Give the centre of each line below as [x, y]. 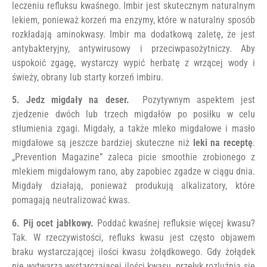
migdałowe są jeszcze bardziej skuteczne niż [101, 143]
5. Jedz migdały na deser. [71, 100]
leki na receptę [221, 143]
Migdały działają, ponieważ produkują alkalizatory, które [133, 186]
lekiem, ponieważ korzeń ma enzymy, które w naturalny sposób [133, 20]
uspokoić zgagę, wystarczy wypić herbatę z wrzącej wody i [133, 63]
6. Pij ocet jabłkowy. [53, 223]
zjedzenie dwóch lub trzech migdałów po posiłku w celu [133, 114]
